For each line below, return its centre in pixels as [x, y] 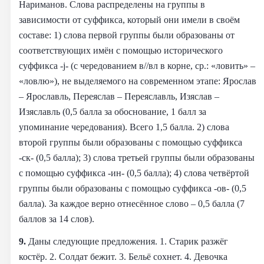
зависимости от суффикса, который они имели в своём [129, 19]
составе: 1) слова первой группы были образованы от [127, 35]
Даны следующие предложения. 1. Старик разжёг [128, 241]
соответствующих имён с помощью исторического [121, 50]
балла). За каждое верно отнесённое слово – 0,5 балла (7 [132, 203]
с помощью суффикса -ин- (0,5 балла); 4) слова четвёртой [134, 173]
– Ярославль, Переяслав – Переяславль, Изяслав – [119, 96]
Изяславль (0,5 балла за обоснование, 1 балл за [113, 111]
